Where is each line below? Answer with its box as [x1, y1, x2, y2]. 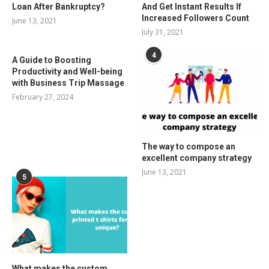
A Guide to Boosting [12, 55, 91, 65]
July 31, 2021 [142, 27, 184, 38]
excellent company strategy [142, 153, 252, 163]
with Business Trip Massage [12, 78, 124, 88]
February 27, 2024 [12, 92, 73, 103]
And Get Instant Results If [142, 2, 242, 12]
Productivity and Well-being [12, 67, 122, 77]
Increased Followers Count [142, 13, 250, 23]
